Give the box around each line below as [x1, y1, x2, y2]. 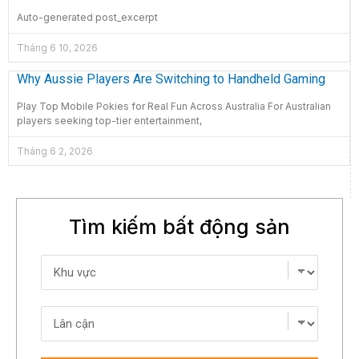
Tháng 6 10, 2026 [17, 42, 98, 54]
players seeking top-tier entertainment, [17, 115, 202, 127]
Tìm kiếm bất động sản [69, 215, 290, 240]
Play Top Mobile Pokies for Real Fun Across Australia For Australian [17, 100, 331, 113]
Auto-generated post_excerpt [17, 11, 158, 24]
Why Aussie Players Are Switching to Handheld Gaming [17, 71, 325, 87]
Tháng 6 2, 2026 [17, 145, 93, 158]
